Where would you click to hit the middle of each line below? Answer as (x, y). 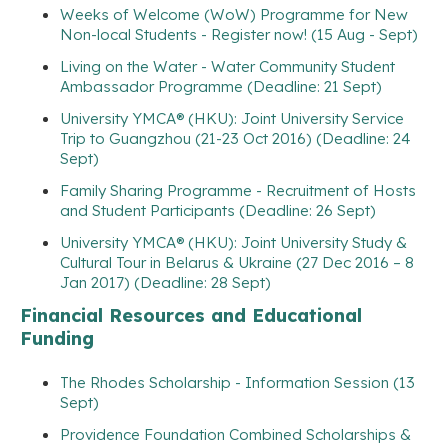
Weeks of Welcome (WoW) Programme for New (234, 14)
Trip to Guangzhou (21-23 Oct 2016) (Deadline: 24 (235, 138)
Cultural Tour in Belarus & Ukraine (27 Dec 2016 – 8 (237, 262)
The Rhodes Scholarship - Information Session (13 (237, 382)
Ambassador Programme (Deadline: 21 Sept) (221, 86)
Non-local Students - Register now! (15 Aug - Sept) (239, 34)
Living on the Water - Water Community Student (227, 66)
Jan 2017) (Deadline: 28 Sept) (165, 282)
